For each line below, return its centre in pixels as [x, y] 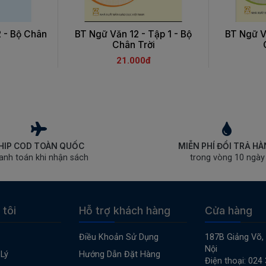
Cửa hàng [228, 211]
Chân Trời [133, 45]
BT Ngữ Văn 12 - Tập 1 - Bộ [133, 34]
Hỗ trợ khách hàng [125, 211]
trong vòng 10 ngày [227, 158]
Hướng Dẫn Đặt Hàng [120, 255]
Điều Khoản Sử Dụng [119, 237]
